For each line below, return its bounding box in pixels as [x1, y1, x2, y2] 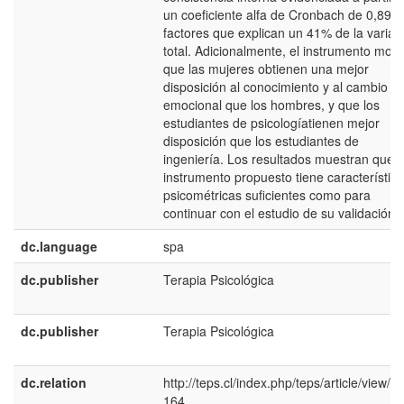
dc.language [21, 237, 97, 255]
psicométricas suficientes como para [163, 186, 371, 204]
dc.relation [21, 373, 87, 391]
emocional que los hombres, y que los [163, 96, 380, 114]
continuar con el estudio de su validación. [163, 204, 399, 222]
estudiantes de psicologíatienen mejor [163, 114, 380, 132]
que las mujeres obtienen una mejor [163, 60, 369, 78]
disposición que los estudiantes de [163, 132, 359, 150]
